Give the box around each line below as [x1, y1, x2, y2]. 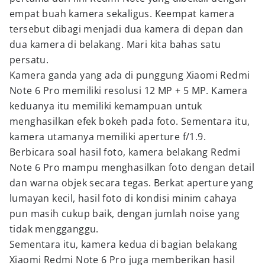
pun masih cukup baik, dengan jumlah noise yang [9, 207, 240, 220]
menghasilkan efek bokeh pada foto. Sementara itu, [9, 115, 250, 128]
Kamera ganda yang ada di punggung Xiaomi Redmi [9, 69, 250, 82]
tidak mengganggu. [9, 222, 99, 235]
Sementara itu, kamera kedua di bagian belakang [9, 238, 238, 251]
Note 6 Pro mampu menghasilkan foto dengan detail [9, 161, 255, 174]
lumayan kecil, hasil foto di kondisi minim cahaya [9, 192, 237, 205]
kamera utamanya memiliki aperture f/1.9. [9, 130, 206, 143]
